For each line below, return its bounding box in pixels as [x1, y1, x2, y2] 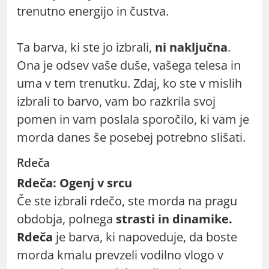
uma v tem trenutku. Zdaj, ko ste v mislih [17, 74, 242, 91]
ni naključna [155, 38, 228, 55]
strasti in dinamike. [116, 210, 232, 227]
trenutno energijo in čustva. [17, 2, 169, 19]
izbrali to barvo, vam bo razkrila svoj [17, 92, 216, 109]
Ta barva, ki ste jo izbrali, [17, 38, 155, 55]
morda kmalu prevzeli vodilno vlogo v [17, 246, 223, 263]
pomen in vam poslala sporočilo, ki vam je [17, 110, 249, 127]
